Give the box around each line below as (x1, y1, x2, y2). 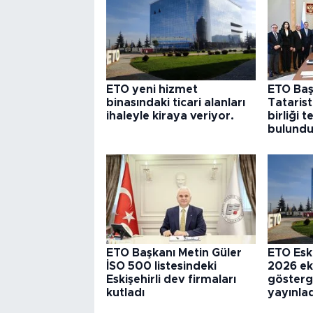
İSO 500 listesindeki (105, 261, 217, 272)
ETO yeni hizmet (105, 84, 198, 96)
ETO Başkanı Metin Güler (105, 247, 242, 259)
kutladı (105, 287, 145, 299)
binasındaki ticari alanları (105, 97, 245, 109)
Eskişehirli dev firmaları (105, 274, 236, 286)
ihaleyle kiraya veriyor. (105, 110, 234, 122)
